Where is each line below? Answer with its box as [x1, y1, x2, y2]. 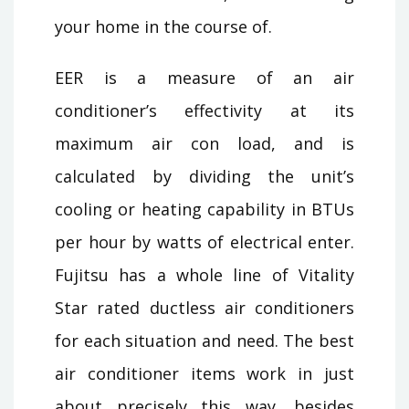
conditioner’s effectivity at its [55, 99, 354, 121]
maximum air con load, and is [55, 131, 354, 154]
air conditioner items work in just [55, 362, 354, 384]
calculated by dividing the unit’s [55, 164, 354, 187]
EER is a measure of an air [55, 66, 354, 89]
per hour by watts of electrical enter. [55, 230, 354, 253]
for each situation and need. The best [55, 329, 354, 351]
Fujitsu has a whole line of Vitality [55, 263, 354, 286]
